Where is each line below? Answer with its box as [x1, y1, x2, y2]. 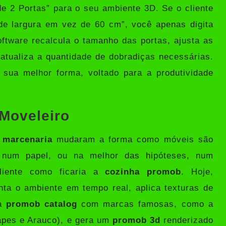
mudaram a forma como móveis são [52, 134, 213, 144]
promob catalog [6, 199, 77, 209]
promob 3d [112, 215, 160, 225]
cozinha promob [105, 166, 182, 177]
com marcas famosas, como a [77, 199, 213, 209]
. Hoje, [181, 166, 213, 177]
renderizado [160, 215, 213, 225]
